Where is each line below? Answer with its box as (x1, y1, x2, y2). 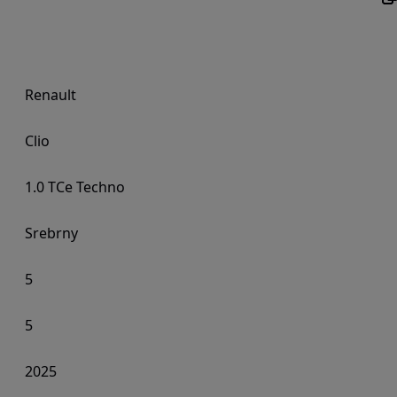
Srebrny (25, 223, 78, 243)
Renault (25, 85, 76, 105)
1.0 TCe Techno (25, 177, 125, 197)
